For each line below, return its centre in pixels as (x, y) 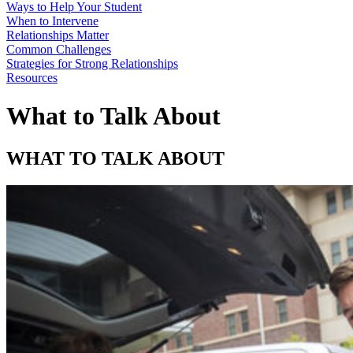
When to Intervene (52, 21)
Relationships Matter (58, 35)
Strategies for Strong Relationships (92, 63)
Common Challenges (59, 49)
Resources (32, 78)
